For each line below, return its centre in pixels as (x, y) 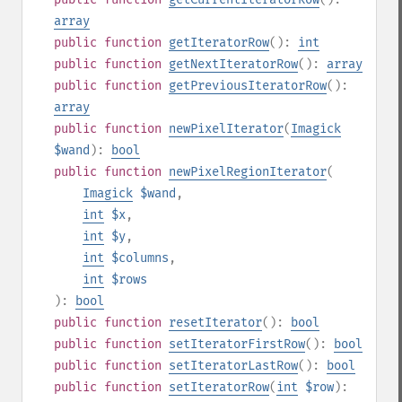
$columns (140, 258)
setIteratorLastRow (233, 366)
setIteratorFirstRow (237, 344)
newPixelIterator (226, 129)
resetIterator (215, 323)
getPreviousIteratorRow (248, 86)
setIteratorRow (219, 387)
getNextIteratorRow (233, 64)
